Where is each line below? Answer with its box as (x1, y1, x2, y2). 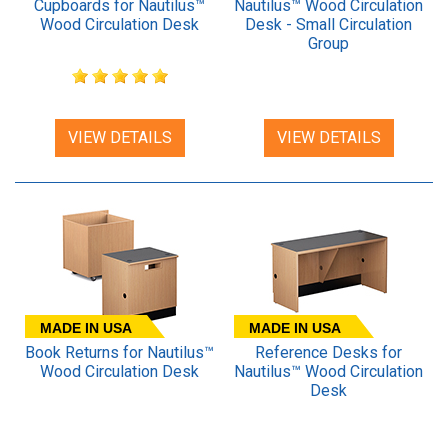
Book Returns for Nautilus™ (25, 342, 214, 362)
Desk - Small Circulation (245, 14, 412, 34)
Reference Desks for (255, 342, 402, 362)
